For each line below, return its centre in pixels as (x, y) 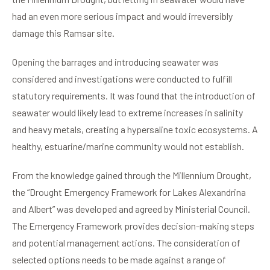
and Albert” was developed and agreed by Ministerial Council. (131, 209)
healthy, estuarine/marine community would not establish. (128, 146)
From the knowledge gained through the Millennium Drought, (132, 175)
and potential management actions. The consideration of (126, 243)
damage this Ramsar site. (63, 33)
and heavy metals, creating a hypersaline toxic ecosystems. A (135, 130)
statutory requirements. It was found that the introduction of (134, 96)
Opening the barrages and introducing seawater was (115, 62)
